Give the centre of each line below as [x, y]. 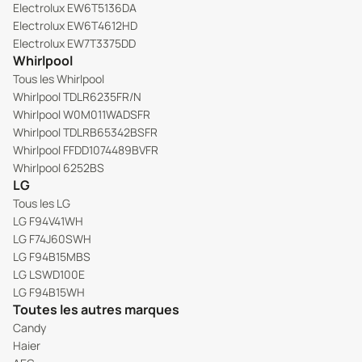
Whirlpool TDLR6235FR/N [77, 97]
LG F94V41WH [48, 221]
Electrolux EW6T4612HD [75, 25]
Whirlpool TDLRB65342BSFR [85, 132]
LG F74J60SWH [52, 239]
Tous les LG [42, 203]
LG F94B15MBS [52, 257]
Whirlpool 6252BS [59, 168]
